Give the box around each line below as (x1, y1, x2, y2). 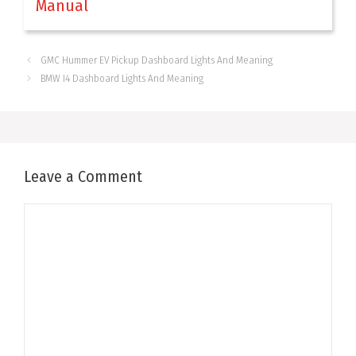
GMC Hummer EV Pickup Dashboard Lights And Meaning (40, 54, 273, 67)
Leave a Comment (24, 167, 142, 187)
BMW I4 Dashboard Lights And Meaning (40, 72, 203, 85)
